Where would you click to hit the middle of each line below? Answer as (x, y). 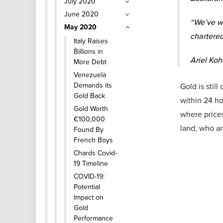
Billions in (88, 51)
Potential (87, 187)
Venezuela (90, 75)
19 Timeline (91, 163)
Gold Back (89, 96)
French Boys (93, 140)
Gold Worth (91, 109)
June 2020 (81, 14)
